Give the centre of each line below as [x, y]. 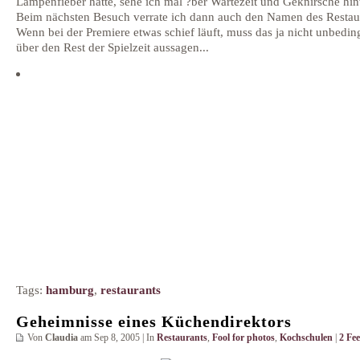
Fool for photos [243, 337]
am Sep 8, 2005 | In [117, 337]
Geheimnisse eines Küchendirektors [154, 321]
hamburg [70, 289]
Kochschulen [306, 337]
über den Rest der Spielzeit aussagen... [112, 47]
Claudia [61, 337]
